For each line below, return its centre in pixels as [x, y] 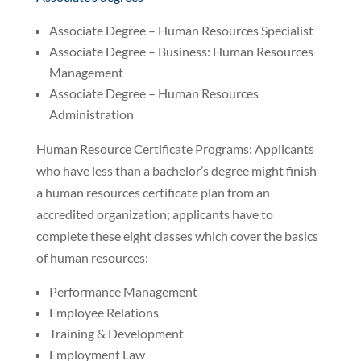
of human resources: [92, 257]
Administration [91, 114]
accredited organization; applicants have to [154, 214]
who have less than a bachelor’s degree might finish [176, 170]
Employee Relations [104, 312]
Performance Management [123, 291]
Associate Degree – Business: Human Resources [181, 51]
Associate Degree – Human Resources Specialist [181, 30]
